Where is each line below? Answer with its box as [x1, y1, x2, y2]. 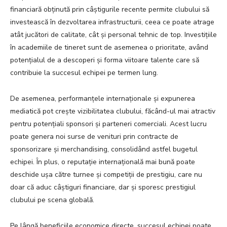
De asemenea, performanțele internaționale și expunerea [10, 94, 195, 104]
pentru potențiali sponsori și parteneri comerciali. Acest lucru [10, 119, 207, 129]
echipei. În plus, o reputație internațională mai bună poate [10, 157, 195, 167]
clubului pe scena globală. [10, 195, 94, 205]
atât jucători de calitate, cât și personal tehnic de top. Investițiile [10, 30, 217, 40]
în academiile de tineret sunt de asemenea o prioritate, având [10, 43, 208, 53]
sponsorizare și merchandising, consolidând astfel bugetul [10, 144, 198, 155]
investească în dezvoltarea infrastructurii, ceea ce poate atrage [10, 17, 214, 27]
